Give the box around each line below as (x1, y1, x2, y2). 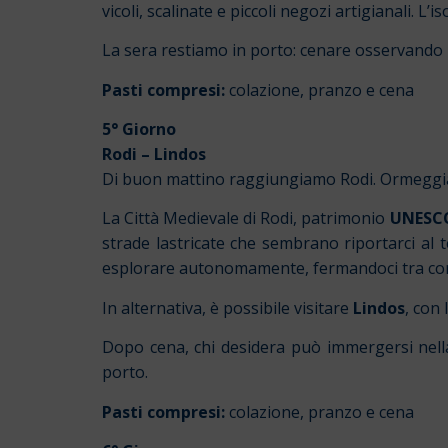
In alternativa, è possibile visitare (102, 296, 353, 319)
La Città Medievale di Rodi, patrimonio (102, 207, 390, 230)
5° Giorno (102, 117, 176, 140)
